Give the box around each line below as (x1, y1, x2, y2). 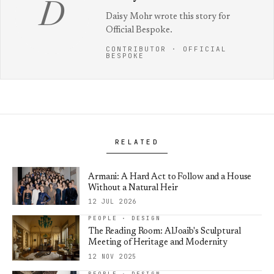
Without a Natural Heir (88, 183, 178, 193)
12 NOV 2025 (88, 252, 137, 261)
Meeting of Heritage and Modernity (88, 238, 228, 248)
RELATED (114, 138, 160, 147)
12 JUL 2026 (88, 198, 137, 206)
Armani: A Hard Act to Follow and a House (88, 172, 252, 182)
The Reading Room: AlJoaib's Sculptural (88, 227, 241, 237)
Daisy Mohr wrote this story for (106, 12, 230, 22)
